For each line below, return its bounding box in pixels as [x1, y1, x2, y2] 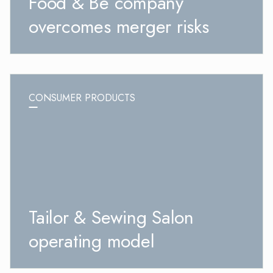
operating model [29, 228, 155, 255]
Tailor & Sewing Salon [29, 204, 194, 231]
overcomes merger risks [29, 13, 209, 40]
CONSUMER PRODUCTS [29, 91, 135, 105]
